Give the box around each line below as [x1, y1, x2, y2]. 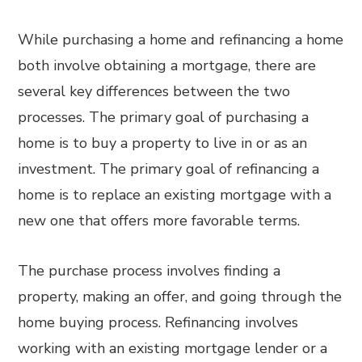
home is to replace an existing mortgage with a [18, 185, 332, 204]
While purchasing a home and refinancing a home [18, 30, 344, 49]
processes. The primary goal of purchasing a [18, 107, 309, 127]
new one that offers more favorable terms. [18, 211, 301, 230]
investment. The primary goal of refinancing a [18, 159, 320, 179]
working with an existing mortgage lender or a [18, 339, 328, 358]
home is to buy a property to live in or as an [18, 133, 308, 153]
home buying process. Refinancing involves [18, 313, 299, 332]
